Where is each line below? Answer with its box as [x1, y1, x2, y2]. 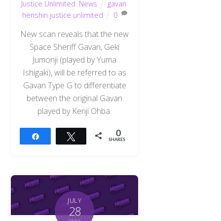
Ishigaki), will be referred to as [23, 67, 127, 78]
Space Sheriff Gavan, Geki [30, 41, 120, 53]
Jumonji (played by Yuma [33, 54, 117, 66]
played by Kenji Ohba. [37, 106, 112, 117]
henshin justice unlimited [22, 10, 104, 20]
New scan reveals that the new [20, 29, 129, 40]
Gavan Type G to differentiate [23, 80, 126, 91]
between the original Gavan [27, 93, 123, 104]
